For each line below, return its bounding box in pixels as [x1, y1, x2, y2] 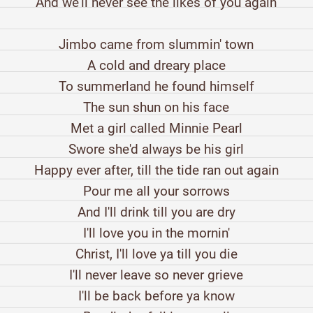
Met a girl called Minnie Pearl [70, 120, 242, 137]
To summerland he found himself [58, 78, 254, 95]
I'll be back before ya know [78, 288, 235, 305]
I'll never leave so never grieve [69, 267, 244, 284]
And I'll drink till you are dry [77, 204, 235, 221]
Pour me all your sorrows [82, 183, 230, 200]
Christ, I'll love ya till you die [75, 246, 238, 263]
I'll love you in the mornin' [82, 225, 230, 242]
